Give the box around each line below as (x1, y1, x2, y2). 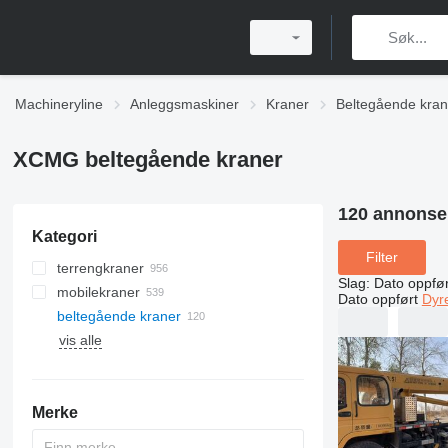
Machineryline (15, 96, 103, 112)
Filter (365, 249, 398, 266)
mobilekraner (56, 284, 140, 300)
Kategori (31, 228, 97, 245)
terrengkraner (56, 260, 144, 276)
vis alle (58, 332, 102, 348)
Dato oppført (337, 290, 418, 307)
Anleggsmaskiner (130, 96, 239, 112)
